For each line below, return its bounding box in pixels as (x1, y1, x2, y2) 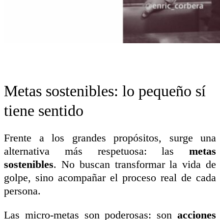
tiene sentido (4, 101, 83, 119)
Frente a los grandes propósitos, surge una (4, 131, 216, 144)
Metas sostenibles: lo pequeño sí (4, 82, 206, 100)
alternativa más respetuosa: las (4, 144, 189, 157)
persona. (4, 184, 41, 197)
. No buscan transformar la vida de (54, 158, 216, 170)
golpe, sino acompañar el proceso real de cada (4, 171, 216, 184)
